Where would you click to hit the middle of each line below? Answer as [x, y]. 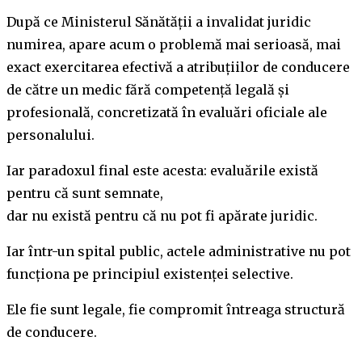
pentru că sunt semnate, [85, 193]
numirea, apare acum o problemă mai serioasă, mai [174, 44]
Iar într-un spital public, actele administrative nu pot [179, 251]
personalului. [51, 135]
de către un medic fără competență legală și [148, 89]
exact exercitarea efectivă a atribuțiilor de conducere [178, 67]
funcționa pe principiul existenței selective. [150, 274]
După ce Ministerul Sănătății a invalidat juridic [159, 21]
